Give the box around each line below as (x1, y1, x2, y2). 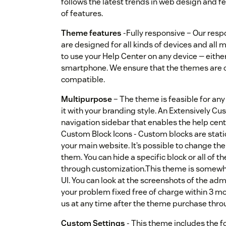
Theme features (61, 28, 122, 39)
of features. (61, 8, 103, 19)
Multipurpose (61, 94, 112, 105)
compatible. (61, 74, 105, 85)
